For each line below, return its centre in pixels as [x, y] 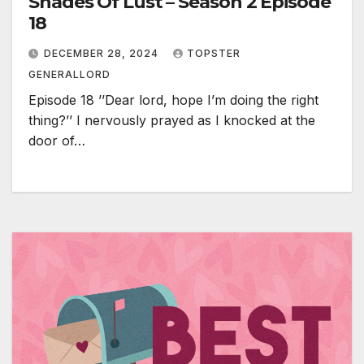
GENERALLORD [69, 74]
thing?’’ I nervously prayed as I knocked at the [172, 120]
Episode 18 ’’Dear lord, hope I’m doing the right [173, 100]
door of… [57, 140]
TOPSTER [214, 53]
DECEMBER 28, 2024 [103, 53]
